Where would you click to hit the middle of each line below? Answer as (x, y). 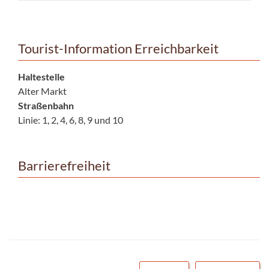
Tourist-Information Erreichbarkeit (118, 48)
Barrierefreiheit (64, 165)
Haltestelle (41, 76)
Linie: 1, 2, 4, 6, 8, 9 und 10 (71, 119)
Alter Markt (42, 91)
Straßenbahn (46, 105)
